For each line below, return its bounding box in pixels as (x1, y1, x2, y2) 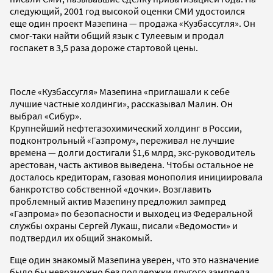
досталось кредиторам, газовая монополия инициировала (10, 171, 263, 183)
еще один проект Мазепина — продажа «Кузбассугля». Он (10, 17, 255, 30)
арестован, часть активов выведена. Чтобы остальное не (10, 158, 253, 171)
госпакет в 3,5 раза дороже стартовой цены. (10, 41, 198, 54)
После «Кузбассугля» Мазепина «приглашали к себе (10, 85, 230, 98)
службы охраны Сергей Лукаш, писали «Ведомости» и (10, 219, 238, 232)
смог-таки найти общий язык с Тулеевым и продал (10, 29, 224, 42)
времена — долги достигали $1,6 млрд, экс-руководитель (10, 146, 255, 159)
